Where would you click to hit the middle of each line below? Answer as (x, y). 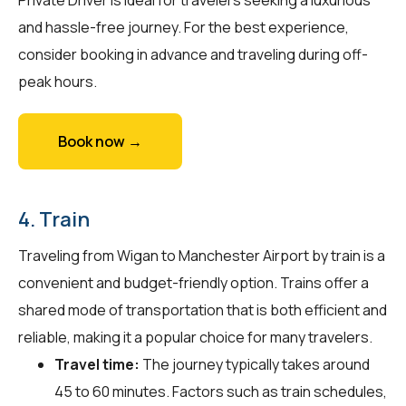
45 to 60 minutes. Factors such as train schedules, (221, 391)
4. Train (54, 219)
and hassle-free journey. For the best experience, (184, 27)
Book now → (100, 141)
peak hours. (58, 81)
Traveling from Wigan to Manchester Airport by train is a (202, 255)
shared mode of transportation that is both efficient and (203, 309)
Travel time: (97, 364)
